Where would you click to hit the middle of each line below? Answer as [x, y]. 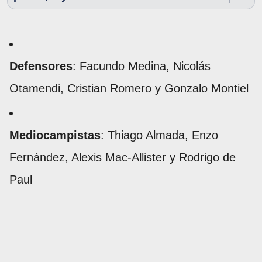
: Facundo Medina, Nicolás [142, 66]
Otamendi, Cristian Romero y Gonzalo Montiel [129, 88]
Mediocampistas [55, 135]
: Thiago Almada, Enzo [159, 135]
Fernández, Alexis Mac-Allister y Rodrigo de [123, 157]
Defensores [41, 66]
